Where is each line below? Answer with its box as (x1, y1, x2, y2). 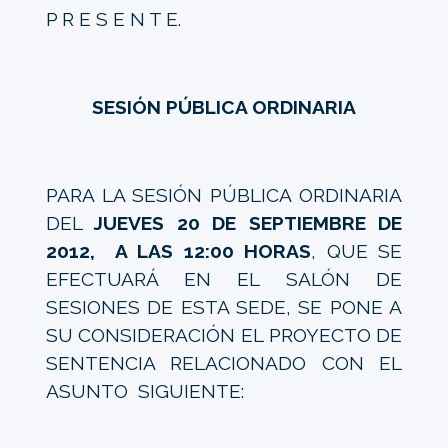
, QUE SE (311, 239, 403, 262)
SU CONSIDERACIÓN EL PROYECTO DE (45, 323, 403, 346)
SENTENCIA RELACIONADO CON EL (45, 351, 403, 374)
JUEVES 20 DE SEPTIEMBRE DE (94, 211, 403, 234)
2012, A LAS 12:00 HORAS (45, 239, 312, 262)
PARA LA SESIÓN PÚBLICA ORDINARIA (45, 183, 403, 206)
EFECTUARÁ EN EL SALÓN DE (45, 267, 403, 290)
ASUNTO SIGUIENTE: (45, 379, 244, 402)
